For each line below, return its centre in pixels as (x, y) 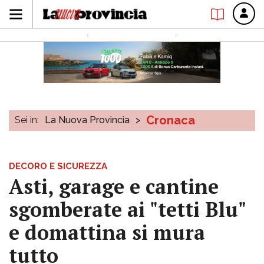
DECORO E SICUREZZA (58, 166)
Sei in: (27, 120)
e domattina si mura (107, 232)
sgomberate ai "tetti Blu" (127, 209)
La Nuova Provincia (87, 120)
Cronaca (171, 120)
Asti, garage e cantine (114, 187)
